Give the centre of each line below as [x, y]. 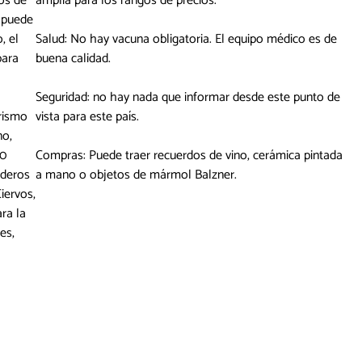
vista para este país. [87, 117]
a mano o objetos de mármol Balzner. [136, 175]
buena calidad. [73, 59]
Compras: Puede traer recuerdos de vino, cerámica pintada [189, 156]
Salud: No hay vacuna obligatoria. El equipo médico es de [186, 40]
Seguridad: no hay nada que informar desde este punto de [188, 98]
